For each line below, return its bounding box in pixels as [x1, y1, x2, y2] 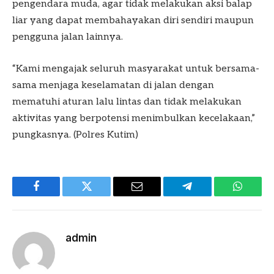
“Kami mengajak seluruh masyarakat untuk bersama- [12, 62, 259, 75]
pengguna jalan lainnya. [12, 31, 123, 43]
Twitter [86, 190, 118, 201]
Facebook [35, 190, 78, 201]
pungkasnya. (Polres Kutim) [12, 128, 138, 141]
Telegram [186, 190, 228, 201]
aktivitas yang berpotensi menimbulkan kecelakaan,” [12, 112, 255, 124]
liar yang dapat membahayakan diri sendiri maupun [12, 15, 254, 27]
